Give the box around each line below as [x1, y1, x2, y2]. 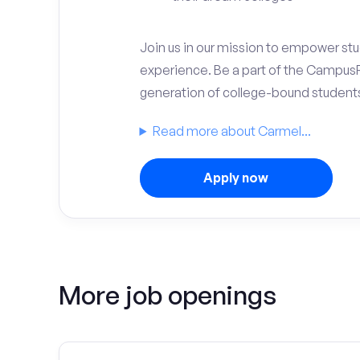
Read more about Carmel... [153, 123, 312, 139]
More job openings [59, 279, 276, 311]
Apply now [203, 170, 268, 186]
